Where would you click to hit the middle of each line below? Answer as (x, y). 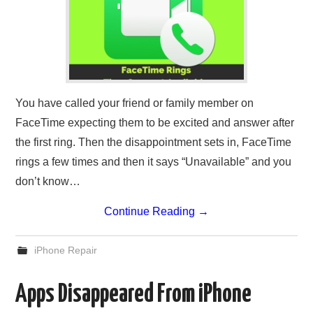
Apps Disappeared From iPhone (134, 295)
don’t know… (48, 182)
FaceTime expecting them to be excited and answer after (155, 123)
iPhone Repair (65, 250)
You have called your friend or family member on (135, 103)
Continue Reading (151, 212)
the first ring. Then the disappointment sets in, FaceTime (154, 143)
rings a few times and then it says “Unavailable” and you (154, 162)
